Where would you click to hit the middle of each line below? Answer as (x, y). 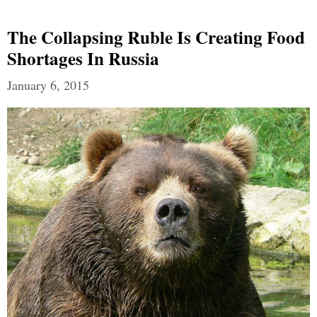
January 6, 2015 (48, 85)
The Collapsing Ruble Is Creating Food (156, 38)
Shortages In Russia (83, 59)
